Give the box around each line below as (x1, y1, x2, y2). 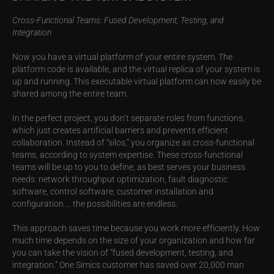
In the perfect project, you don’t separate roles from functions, (12, 112, 245, 124)
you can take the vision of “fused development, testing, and (12, 246, 233, 259)
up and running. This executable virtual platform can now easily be (12, 75, 261, 87)
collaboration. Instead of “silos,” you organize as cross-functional (12, 136, 254, 149)
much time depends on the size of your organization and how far (12, 234, 255, 246)
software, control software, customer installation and (12, 185, 213, 198)
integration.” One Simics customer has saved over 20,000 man (12, 259, 244, 271)
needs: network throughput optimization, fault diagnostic (12, 173, 228, 185)
